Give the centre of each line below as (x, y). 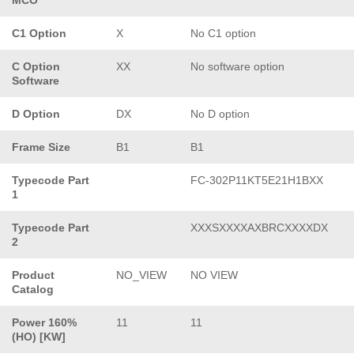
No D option (220, 113)
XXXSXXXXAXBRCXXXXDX (259, 227)
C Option (36, 66)
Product (33, 275)
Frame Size (41, 147)
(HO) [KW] (39, 336)
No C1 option (223, 33)
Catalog (33, 289)
